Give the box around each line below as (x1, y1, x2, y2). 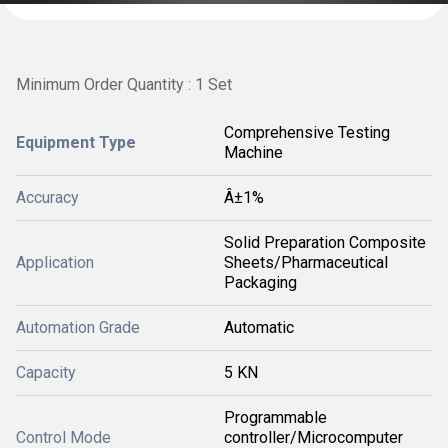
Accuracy (16, 188, 79, 207)
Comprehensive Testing (224, 123, 390, 142)
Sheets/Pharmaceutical (224, 253, 388, 272)
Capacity (16, 363, 76, 382)
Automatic (224, 318, 294, 337)
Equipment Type (16, 133, 136, 152)
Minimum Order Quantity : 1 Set (16, 75, 232, 94)
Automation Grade (16, 318, 140, 337)
